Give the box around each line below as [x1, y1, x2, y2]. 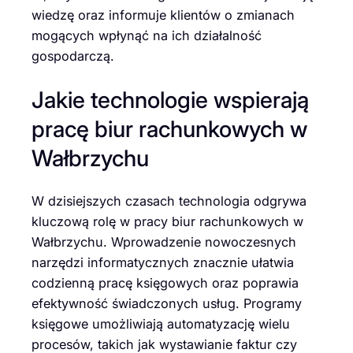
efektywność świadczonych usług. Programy [32, 295, 302, 312]
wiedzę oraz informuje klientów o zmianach [32, 6, 295, 23]
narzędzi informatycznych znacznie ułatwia [32, 255, 294, 271]
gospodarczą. [32, 47, 114, 64]
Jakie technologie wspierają [32, 85, 309, 113]
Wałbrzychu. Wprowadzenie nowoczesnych [32, 234, 296, 251]
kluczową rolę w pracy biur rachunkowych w [32, 214, 303, 230]
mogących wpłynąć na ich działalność [32, 27, 262, 43]
